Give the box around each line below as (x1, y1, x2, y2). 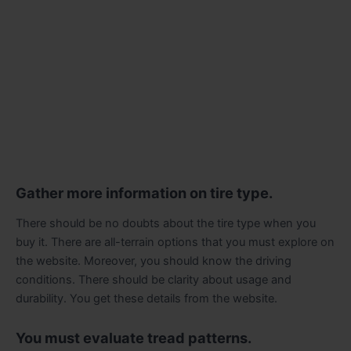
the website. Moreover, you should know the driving (16, 254, 291, 269)
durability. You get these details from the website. (16, 291, 277, 306)
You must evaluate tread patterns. (16, 329, 251, 347)
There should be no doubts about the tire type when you (16, 216, 316, 231)
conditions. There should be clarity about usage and (16, 273, 291, 288)
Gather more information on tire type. (16, 183, 273, 201)
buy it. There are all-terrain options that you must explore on (16, 235, 335, 250)
